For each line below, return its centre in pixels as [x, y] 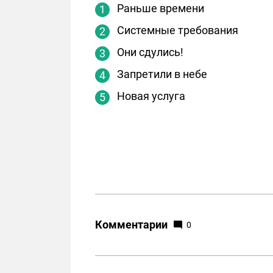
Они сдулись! [150, 52]
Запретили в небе [162, 74]
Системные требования [178, 30]
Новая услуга [151, 96]
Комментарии [131, 224]
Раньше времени [161, 8]
